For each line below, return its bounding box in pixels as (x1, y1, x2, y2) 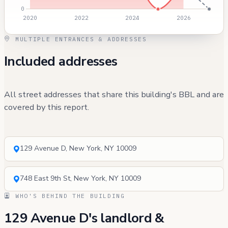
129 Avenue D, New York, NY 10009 (20, 143, 136, 153)
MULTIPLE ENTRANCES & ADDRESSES (11, 35, 147, 43)
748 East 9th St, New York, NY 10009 (20, 173, 141, 183)
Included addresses (4, 52, 118, 71)
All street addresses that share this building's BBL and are (4, 89, 224, 101)
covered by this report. (4, 101, 89, 113)
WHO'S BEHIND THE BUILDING (11, 191, 125, 199)
